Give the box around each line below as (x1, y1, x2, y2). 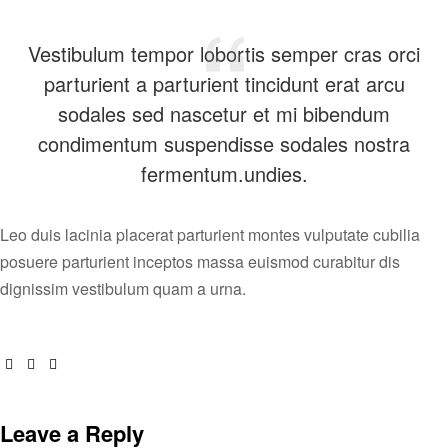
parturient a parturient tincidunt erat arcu (43, 68, 405, 98)
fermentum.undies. (140, 158, 308, 188)
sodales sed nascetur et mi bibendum (58, 98, 390, 128)
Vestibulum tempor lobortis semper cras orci (28, 38, 420, 68)
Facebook (16, 351, 79, 372)
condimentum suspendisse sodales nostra (38, 128, 410, 158)
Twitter (38, 351, 80, 372)
